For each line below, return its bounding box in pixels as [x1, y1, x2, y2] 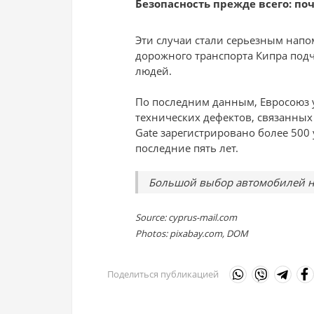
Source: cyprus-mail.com [135, 210, 237, 224]
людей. [135, 63, 172, 78]
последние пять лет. [135, 140, 238, 155]
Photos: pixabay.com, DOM [135, 226, 248, 240]
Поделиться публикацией [107, 268, 219, 281]
